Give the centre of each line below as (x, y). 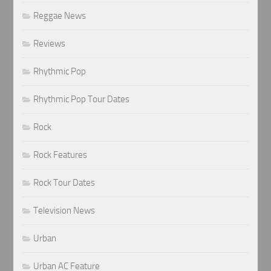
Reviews (50, 43)
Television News (64, 210)
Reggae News (60, 15)
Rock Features (60, 155)
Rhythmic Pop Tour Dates (82, 99)
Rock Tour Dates (64, 182)
